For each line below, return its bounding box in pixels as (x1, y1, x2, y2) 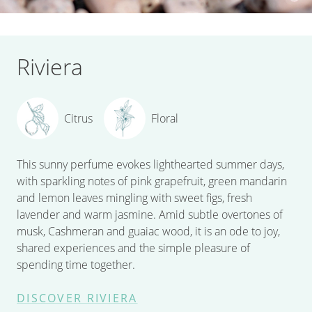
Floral (151, 111, 178, 127)
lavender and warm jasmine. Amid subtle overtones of (17, 207, 283, 223)
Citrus (64, 111, 93, 127)
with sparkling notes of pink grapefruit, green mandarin (17, 173, 287, 189)
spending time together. (17, 257, 135, 273)
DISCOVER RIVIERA (17, 290, 138, 306)
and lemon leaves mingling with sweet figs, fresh (17, 190, 252, 206)
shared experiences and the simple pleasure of (17, 240, 250, 256)
